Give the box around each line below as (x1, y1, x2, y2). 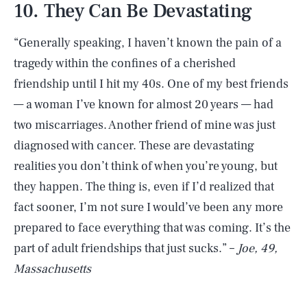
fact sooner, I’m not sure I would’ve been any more (14, 199, 283, 215)
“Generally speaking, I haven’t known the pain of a (14, 35, 282, 51)
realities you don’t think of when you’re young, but (14, 158, 278, 174)
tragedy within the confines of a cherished (14, 56, 236, 71)
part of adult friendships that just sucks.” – (14, 241, 237, 256)
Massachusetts (14, 261, 91, 277)
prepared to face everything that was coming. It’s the (14, 220, 291, 236)
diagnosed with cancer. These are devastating (14, 138, 254, 153)
